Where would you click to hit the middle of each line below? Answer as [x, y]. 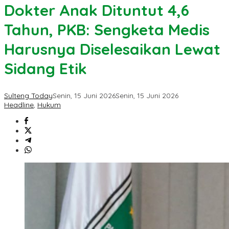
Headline [19, 105]
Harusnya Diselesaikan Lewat [112, 49]
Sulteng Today [28, 96]
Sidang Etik [45, 69]
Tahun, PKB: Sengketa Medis [107, 30]
